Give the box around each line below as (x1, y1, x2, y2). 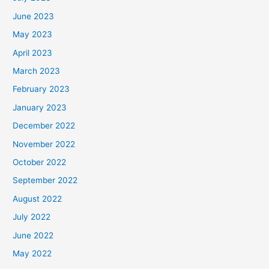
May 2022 (13, 249, 52, 259)
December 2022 (13, 121, 76, 131)
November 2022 (13, 139, 76, 149)
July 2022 (13, 212, 51, 222)
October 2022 (13, 157, 67, 168)
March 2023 (13, 66, 61, 76)
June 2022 (13, 230, 54, 240)
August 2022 (13, 193, 62, 204)
